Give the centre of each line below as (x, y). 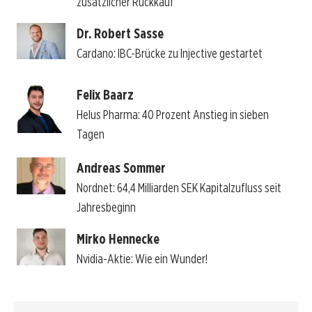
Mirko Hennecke (118, 239)
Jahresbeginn (106, 208)
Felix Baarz (105, 94)
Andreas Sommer (121, 168)
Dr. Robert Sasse (120, 33)
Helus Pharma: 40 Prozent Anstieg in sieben (172, 114)
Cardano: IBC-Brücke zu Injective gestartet (169, 53)
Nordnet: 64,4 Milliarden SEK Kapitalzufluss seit (179, 188)
